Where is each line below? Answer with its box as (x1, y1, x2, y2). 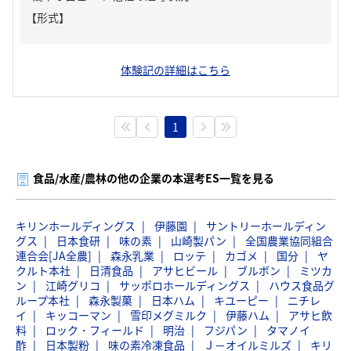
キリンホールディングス (16, 218, 136, 233)
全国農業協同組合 (245, 233, 333, 248)
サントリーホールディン (206, 218, 326, 233)
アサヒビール (152, 262, 218, 278)
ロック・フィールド (45, 322, 144, 338)
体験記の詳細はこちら (121, 62, 230, 78)
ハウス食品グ (269, 277, 335, 293)
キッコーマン (45, 307, 111, 323)
